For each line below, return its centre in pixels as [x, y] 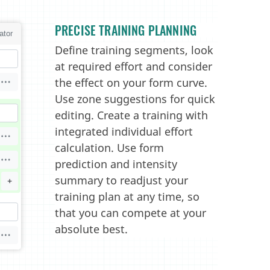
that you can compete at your [130, 213]
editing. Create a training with [131, 115]
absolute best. [91, 229]
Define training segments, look [134, 50]
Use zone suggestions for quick [135, 99]
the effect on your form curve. [131, 83]
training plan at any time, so [127, 196]
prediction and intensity [116, 164]
